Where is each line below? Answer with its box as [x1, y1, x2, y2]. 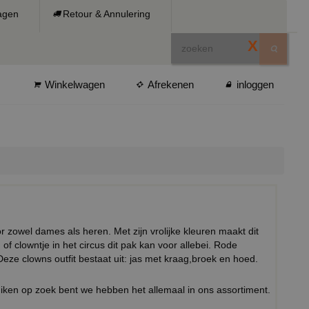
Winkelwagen [45, 79, 105, 90]
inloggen [237, 79, 274, 90]
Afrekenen [148, 79, 194, 90]
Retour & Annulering [63, 8, 150, 19]
